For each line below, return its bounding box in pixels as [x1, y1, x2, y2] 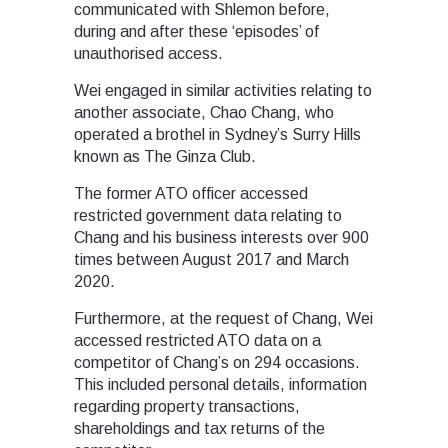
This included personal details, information [74, 375, 367, 393]
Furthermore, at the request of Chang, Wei [74, 309, 373, 327]
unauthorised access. [74, 44, 223, 62]
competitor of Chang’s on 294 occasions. [74, 353, 360, 371]
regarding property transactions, [74, 397, 300, 415]
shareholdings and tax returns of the [74, 419, 325, 437]
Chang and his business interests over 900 [74, 228, 369, 246]
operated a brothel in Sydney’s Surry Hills [74, 125, 361, 143]
